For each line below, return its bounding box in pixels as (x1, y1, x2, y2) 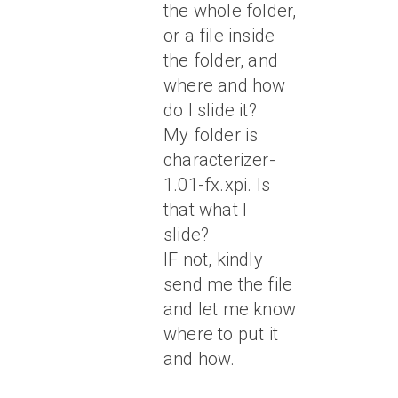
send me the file (163, 274, 293, 295)
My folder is (163, 124, 259, 146)
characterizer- (163, 149, 275, 171)
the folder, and (163, 50, 278, 71)
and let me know (163, 298, 296, 320)
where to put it (163, 323, 278, 345)
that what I (163, 199, 248, 220)
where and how (163, 75, 286, 96)
